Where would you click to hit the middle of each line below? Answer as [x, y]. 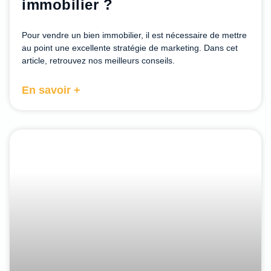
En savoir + [51, 90]
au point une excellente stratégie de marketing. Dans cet [130, 47]
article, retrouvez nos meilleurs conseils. [98, 60]
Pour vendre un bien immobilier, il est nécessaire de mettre [134, 35]
